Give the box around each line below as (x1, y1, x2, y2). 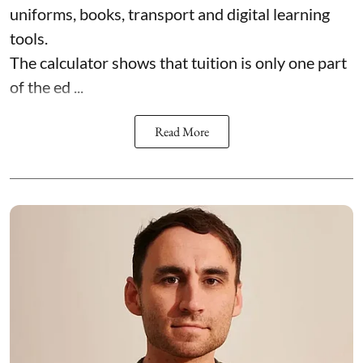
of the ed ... (10, 76, 83, 96)
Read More (154, 122, 209, 140)
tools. (10, 28, 48, 48)
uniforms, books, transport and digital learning (10, 3, 330, 23)
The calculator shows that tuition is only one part (10, 52, 347, 72)
